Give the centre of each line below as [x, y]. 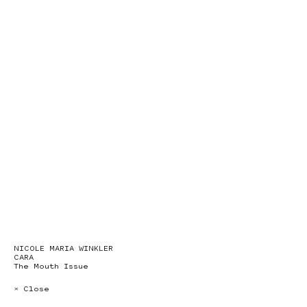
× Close [32, 289]
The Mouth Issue [51, 266]
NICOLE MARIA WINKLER [63, 248]
